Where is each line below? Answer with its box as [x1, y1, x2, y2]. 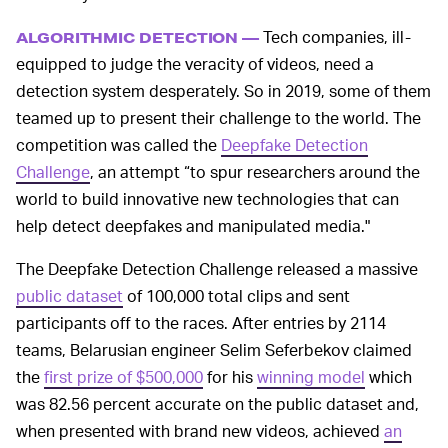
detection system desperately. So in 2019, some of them [16, 79, 431, 101]
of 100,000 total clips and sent [123, 284, 350, 306]
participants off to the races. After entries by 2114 [16, 311, 386, 333]
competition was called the [16, 133, 221, 155]
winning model [257, 365, 365, 387]
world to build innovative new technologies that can [16, 187, 399, 209]
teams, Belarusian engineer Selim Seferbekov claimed [16, 338, 412, 360]
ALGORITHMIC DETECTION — [16, 27, 264, 47]
